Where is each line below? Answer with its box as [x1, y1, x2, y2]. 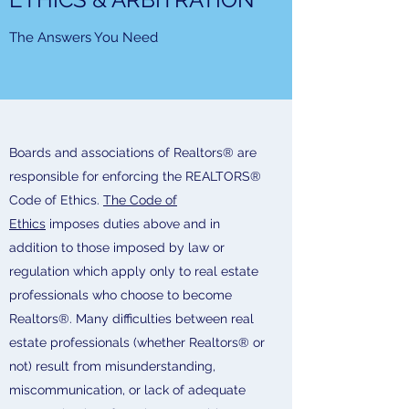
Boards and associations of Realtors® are [9, 145, 257, 160]
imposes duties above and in [46, 216, 220, 231]
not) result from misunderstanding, [9, 359, 215, 373]
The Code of [103, 193, 177, 207]
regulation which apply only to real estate [9, 264, 258, 278]
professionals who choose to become [9, 288, 232, 302]
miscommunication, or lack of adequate [9, 383, 246, 397]
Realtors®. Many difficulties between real [9, 311, 254, 326]
